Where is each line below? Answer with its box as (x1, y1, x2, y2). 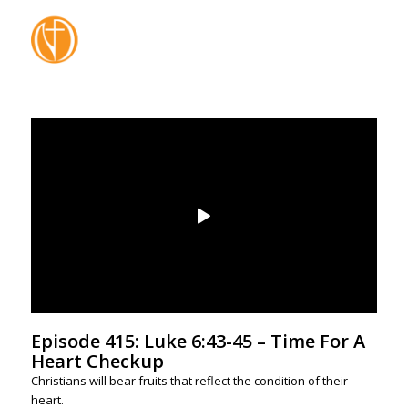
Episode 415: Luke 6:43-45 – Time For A (30, 329, 365, 354)
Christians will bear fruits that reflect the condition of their (30, 372, 348, 390)
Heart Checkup (30, 349, 164, 374)
